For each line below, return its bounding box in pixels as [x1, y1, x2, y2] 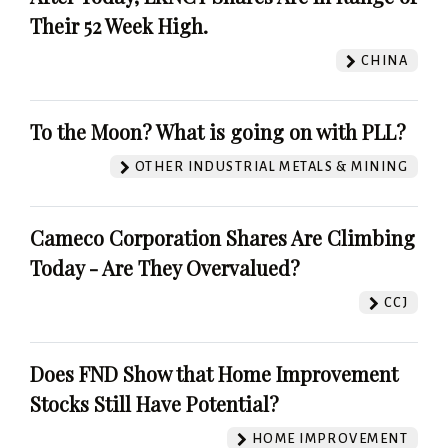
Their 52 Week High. [30, 12, 208, 40]
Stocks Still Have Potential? [30, 390, 279, 418]
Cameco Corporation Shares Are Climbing [30, 224, 415, 252]
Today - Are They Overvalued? [30, 254, 300, 282]
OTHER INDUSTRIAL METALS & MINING [131, 159, 408, 175]
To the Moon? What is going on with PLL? [30, 118, 406, 146]
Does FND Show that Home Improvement [30, 360, 398, 388]
